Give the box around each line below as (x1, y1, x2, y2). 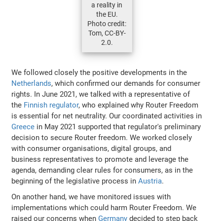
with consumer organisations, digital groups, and (11, 144, 172, 153)
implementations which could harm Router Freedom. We (11, 203, 197, 213)
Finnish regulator (24, 101, 79, 110)
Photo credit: (87, 20, 126, 28)
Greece (11, 122, 35, 132)
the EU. (96, 10, 118, 19)
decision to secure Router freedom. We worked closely (11, 133, 192, 143)
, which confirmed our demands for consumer (51, 79, 201, 88)
